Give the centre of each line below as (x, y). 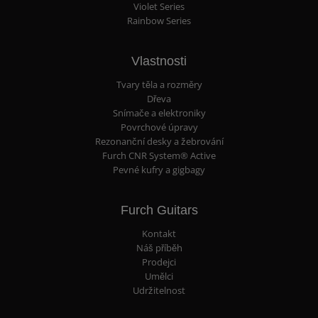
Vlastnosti (159, 61)
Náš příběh (159, 248)
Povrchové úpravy (159, 128)
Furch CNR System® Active (159, 156)
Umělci (159, 277)
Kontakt (159, 234)
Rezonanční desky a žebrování (159, 142)
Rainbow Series (159, 21)
